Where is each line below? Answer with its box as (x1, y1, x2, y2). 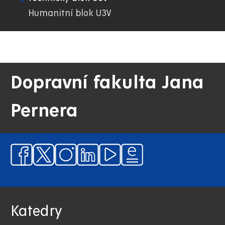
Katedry (11, 203, 62, 220)
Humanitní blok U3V (28, 8, 111, 18)
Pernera (11, 100, 78, 121)
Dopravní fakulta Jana (11, 72, 204, 93)
